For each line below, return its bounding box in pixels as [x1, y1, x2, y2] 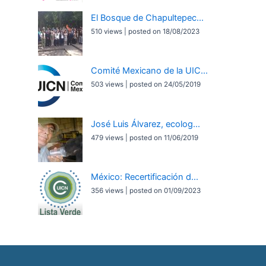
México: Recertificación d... [91, 172, 199, 183]
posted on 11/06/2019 [129, 133, 199, 142]
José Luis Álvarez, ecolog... [91, 118, 201, 129]
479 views [91, 133, 124, 142]
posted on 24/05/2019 [129, 80, 201, 89]
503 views [91, 80, 124, 89]
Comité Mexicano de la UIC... [91, 65, 208, 77]
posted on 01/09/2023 [129, 186, 201, 195]
